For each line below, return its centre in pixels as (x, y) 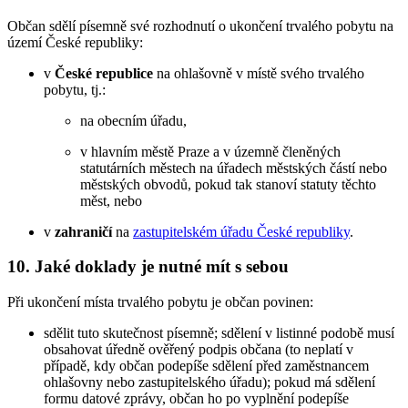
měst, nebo (111, 200)
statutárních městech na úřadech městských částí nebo (234, 168)
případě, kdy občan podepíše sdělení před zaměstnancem (206, 366)
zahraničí (83, 231)
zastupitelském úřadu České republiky (241, 231)
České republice (104, 73)
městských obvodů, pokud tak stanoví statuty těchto (228, 184)
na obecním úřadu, (133, 120)
